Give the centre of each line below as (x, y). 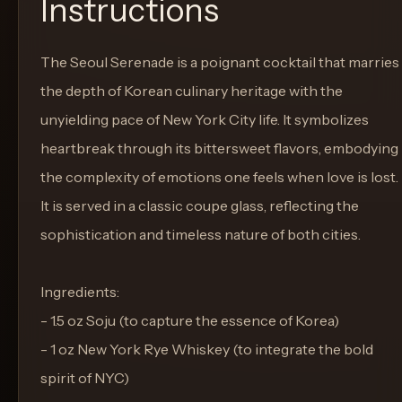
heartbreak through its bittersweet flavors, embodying (219, 148)
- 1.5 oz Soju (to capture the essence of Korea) (190, 320)
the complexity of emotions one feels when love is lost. (219, 177)
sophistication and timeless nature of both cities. (201, 234)
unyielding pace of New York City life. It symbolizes (205, 119)
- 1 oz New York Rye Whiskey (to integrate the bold (207, 349)
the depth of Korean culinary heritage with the (192, 91)
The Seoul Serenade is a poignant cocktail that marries (220, 62)
